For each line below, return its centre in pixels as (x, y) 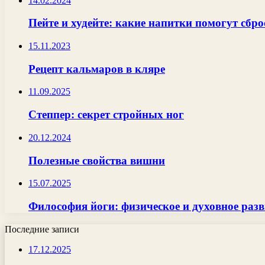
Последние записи (42, 229)
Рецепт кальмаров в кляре (97, 69)
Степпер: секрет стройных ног (106, 115)
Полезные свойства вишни (97, 160)
